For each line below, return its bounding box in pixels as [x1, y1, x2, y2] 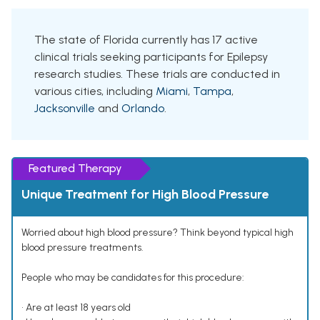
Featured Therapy [29, 161, 122, 176]
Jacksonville [34, 101, 95, 116]
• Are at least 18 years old [21, 301, 131, 314]
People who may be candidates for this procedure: [21, 271, 244, 284]
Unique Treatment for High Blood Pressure [21, 186, 269, 203]
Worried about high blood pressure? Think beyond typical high [21, 226, 294, 239]
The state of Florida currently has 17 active [34, 33, 258, 47]
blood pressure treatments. [21, 241, 144, 254]
